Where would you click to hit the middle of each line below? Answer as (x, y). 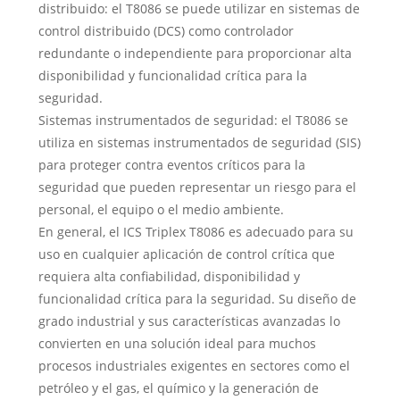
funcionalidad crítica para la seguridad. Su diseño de (197, 299)
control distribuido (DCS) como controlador (166, 31)
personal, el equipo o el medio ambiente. (161, 210)
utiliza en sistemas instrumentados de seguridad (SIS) (199, 143)
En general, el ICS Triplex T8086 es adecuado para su (196, 232)
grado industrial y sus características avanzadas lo (189, 321)
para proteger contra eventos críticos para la (171, 165)
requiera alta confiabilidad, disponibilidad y (169, 277)
